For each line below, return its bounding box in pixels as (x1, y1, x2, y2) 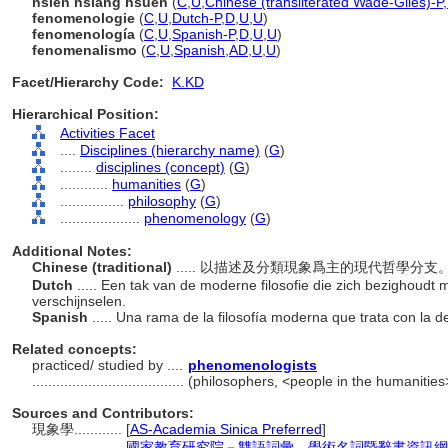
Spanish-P (172, 26, 235, 42)
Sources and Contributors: (12, 405, 194, 421)
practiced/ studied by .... (32, 357, 187, 373)
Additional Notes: (12, 243, 132, 259)
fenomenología (32, 26, 135, 42)
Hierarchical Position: (12, 106, 159, 122)
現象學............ (32, 421, 126, 437)
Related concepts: (12, 341, 137, 357)
